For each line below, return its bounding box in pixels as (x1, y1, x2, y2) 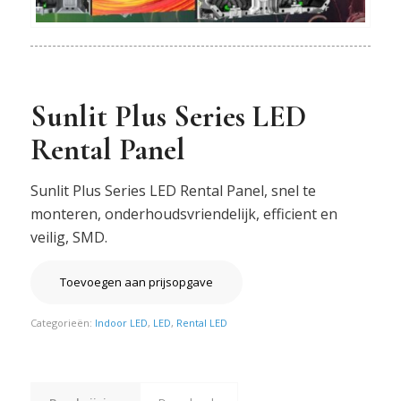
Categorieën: (30, 316, 95, 330)
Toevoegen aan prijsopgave (59, 274, 213, 291)
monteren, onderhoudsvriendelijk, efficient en (30, 203, 337, 224)
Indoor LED (94, 316, 148, 330)
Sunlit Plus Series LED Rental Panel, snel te (30, 180, 316, 200)
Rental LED (175, 316, 227, 330)
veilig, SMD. (30, 226, 107, 247)
